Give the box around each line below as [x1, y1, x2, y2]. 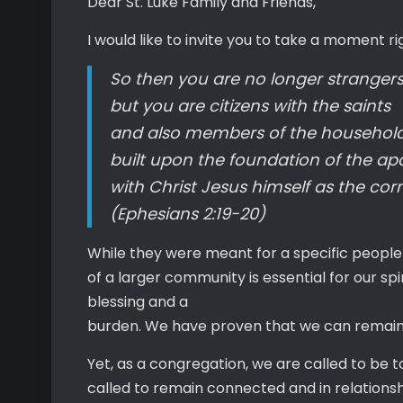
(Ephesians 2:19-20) [110, 202, 265, 225]
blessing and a [87, 291, 188, 312]
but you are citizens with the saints [110, 94, 390, 117]
